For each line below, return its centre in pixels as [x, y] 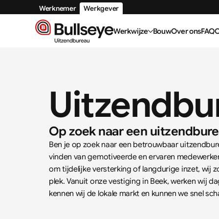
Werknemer [58, 8]
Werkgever [101, 8]
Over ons [186, 31]
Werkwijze [131, 31]
